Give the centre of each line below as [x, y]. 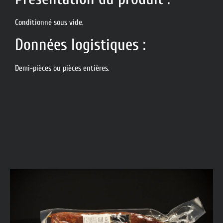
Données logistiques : [80, 45]
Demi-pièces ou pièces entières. [62, 68]
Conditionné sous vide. [49, 23]
